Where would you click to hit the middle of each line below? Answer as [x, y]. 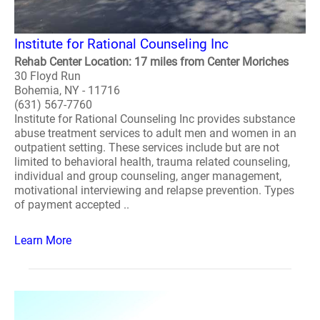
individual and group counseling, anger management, [148, 176]
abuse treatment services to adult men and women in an [155, 133]
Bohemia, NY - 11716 [67, 90]
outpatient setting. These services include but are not [147, 147]
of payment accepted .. [72, 205]
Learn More [43, 240]
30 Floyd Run [47, 76]
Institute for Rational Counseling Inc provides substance [155, 119]
